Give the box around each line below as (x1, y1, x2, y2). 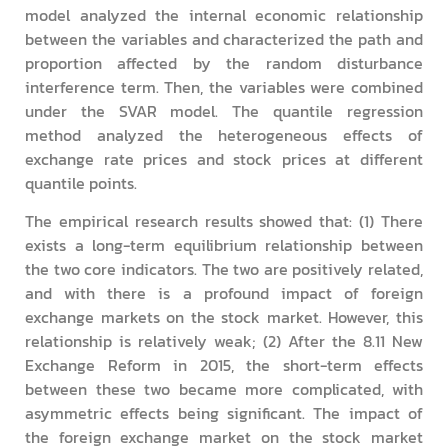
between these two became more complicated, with (25, 376, 423, 401)
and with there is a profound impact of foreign (25, 280, 423, 305)
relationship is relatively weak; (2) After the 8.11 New (25, 328, 423, 353)
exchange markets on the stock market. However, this (25, 304, 423, 329)
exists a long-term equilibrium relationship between (25, 232, 423, 257)
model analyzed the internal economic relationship (25, 2, 423, 27)
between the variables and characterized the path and (25, 26, 423, 51)
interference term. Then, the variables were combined (25, 74, 423, 99)
